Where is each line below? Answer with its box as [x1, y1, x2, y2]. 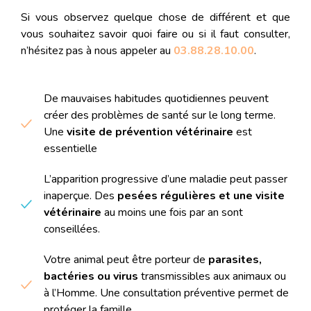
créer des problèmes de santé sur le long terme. [44, 107, 276, 123]
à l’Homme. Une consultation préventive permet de [44, 285, 289, 301]
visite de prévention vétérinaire [67, 124, 233, 140]
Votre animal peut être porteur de [44, 251, 208, 267]
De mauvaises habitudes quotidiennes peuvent [44, 90, 269, 106]
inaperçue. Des [44, 187, 117, 203]
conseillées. [44, 221, 100, 237]
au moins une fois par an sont [104, 204, 243, 220]
